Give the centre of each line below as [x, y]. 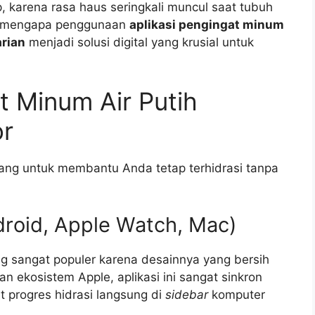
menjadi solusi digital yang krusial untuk [140, 42]
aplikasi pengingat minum [207, 24]
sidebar [187, 294]
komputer [237, 294]
